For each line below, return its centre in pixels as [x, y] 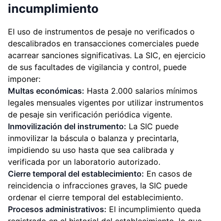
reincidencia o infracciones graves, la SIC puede [98, 185]
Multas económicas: [46, 91]
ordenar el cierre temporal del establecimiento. [95, 197]
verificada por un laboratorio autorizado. [84, 162]
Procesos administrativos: [57, 209]
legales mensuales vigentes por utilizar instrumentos [106, 103]
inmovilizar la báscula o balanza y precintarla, [93, 138]
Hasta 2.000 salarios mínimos [141, 91]
